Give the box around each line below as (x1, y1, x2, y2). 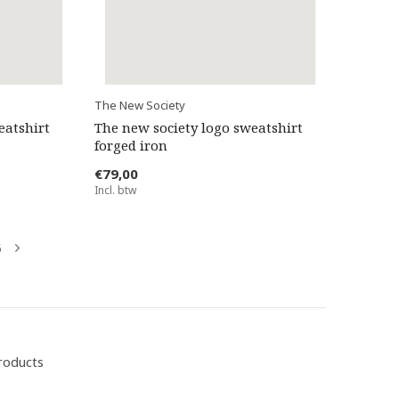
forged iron (94, 136, 167, 155)
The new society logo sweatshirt (94, 118, 303, 137)
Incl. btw (94, 183, 136, 199)
